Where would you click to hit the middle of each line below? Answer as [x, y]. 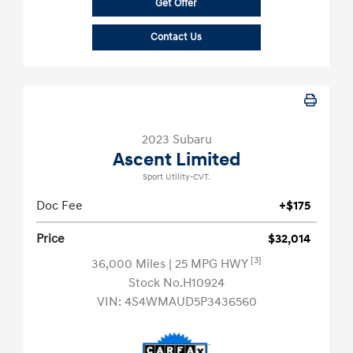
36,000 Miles [130, 264]
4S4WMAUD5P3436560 [190, 302]
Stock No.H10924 [176, 283]
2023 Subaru [176, 140]
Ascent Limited [176, 160]
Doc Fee [59, 206]
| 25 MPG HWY [210, 264]
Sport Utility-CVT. [176, 178]
